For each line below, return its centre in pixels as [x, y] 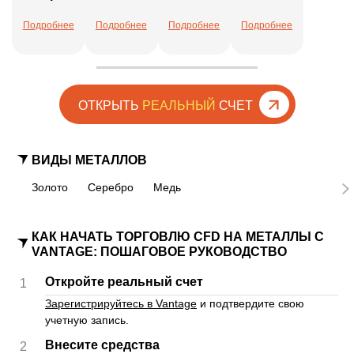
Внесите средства [102, 345]
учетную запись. [87, 320]
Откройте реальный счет [124, 282]
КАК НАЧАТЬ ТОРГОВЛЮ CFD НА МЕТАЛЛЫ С [178, 237]
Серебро [111, 188]
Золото [50, 188]
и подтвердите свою [250, 304]
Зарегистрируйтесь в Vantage [121, 304]
